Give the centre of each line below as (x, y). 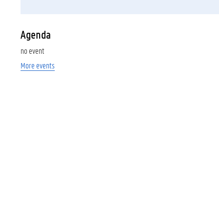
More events (38, 65)
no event (33, 51)
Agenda (36, 34)
